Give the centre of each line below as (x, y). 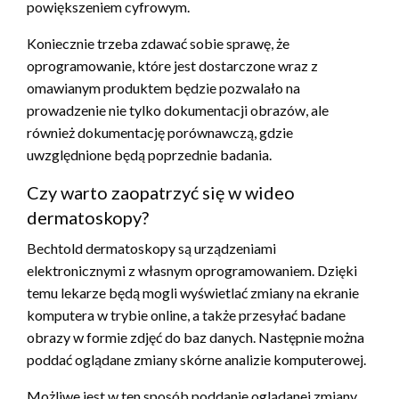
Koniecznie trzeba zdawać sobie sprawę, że (158, 43)
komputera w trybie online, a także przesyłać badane (186, 314)
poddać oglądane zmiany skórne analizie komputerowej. (196, 359)
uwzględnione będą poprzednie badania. (149, 154)
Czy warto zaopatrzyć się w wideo (161, 192)
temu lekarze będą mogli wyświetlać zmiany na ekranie (193, 292)
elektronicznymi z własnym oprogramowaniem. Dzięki (192, 270)
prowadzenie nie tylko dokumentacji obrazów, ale (178, 110)
